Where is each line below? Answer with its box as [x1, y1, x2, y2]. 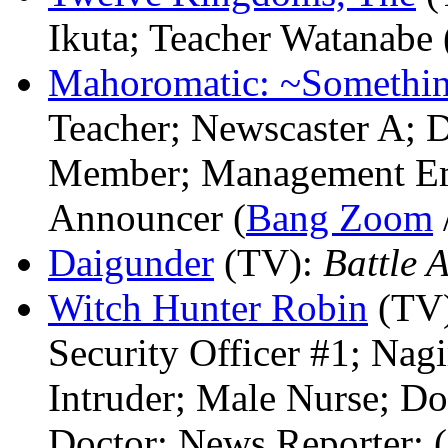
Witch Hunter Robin [48, 285, 368, 329]
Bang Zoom [246, 195, 433, 239]
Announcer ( [48, 195, 246, 239]
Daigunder [48, 240, 214, 284]
